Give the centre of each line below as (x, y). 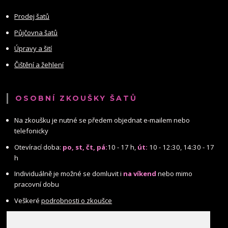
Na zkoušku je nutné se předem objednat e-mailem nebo (102, 120)
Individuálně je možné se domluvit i (69, 174)
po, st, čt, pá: (85, 147)
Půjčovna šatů (36, 32)
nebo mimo (175, 174)
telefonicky (32, 131)
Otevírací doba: (39, 147)
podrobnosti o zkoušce (77, 200)
